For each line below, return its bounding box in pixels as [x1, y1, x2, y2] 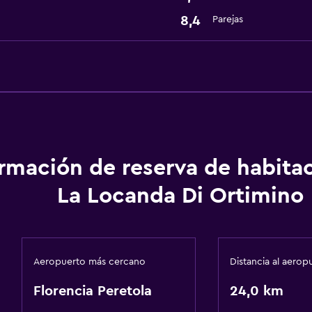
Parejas [212, 15, 243, 24]
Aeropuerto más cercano [33, 257, 146, 267]
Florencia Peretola [33, 284, 152, 298]
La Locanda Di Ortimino [56, 185, 304, 207]
